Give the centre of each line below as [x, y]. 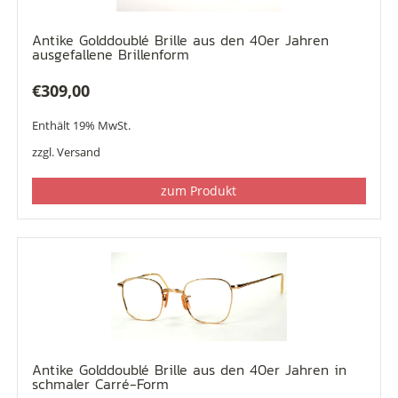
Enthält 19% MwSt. [81, 125]
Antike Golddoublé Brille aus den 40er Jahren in [189, 370]
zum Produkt [199, 191]
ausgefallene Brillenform [110, 54]
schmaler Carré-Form [100, 384]
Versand [78, 152]
